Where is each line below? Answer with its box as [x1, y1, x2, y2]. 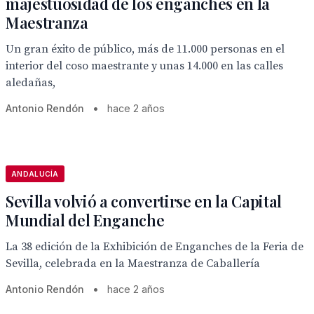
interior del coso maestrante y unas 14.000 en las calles [6, 59, 283, 73]
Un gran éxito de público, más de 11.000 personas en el [6, 42, 285, 56]
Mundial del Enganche [6, 210, 165, 231]
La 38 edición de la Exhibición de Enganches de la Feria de [6, 240, 303, 254]
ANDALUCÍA [11, 170, 59, 178]
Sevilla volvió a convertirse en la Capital [6, 191, 282, 212]
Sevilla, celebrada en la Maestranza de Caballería [6, 257, 260, 271]
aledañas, [6, 76, 55, 90]
